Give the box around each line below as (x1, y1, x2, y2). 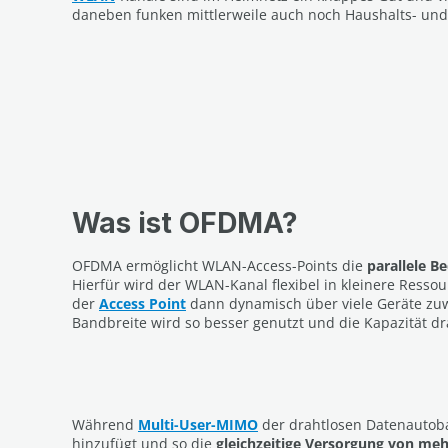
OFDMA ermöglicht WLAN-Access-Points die (72, 255, 367, 275)
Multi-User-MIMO (138, 414, 258, 434)
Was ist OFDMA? (72, 205, 298, 240)
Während (72, 414, 138, 434)
